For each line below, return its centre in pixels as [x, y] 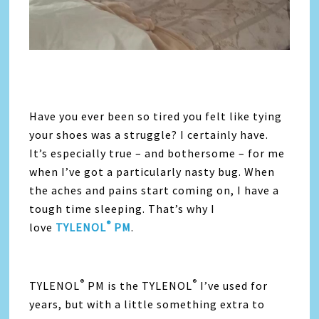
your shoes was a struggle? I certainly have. [149, 134]
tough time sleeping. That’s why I [122, 208]
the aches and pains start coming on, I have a [155, 190]
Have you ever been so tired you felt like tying [156, 116]
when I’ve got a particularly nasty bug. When [152, 171]
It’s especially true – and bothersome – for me [157, 153]
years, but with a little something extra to [147, 304]
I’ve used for [233, 285]
